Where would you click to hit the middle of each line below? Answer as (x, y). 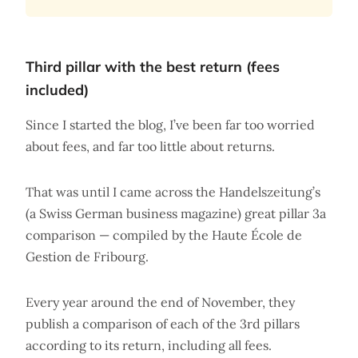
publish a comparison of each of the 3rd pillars (163, 324)
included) (57, 90)
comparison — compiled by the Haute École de (164, 235)
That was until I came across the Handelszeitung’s (173, 192)
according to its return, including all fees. (149, 346)
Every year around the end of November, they (160, 302)
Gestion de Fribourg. (87, 257)
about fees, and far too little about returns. (150, 147)
